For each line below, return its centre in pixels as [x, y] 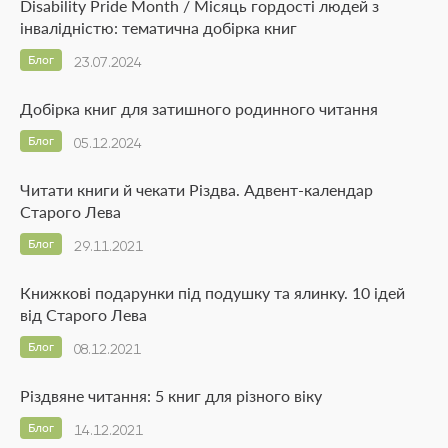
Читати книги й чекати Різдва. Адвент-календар [196, 189]
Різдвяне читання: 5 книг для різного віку [171, 395]
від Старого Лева [83, 314]
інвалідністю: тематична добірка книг [158, 27]
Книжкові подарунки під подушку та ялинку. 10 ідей [212, 292]
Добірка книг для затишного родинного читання [199, 108]
